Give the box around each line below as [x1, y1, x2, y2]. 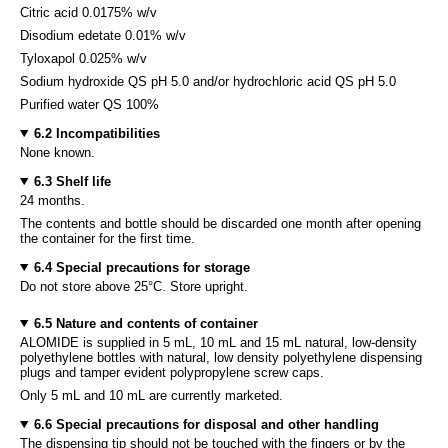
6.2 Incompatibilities [33, 125, 160, 141]
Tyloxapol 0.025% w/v [20, 50, 147, 66]
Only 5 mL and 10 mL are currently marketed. [20, 387, 283, 403]
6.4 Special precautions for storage [33, 259, 250, 275]
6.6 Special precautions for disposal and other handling [33, 416, 379, 432]
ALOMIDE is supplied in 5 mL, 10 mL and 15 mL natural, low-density [20, 334, 417, 350]
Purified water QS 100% [20, 96, 159, 112]
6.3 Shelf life [33, 173, 111, 189]
